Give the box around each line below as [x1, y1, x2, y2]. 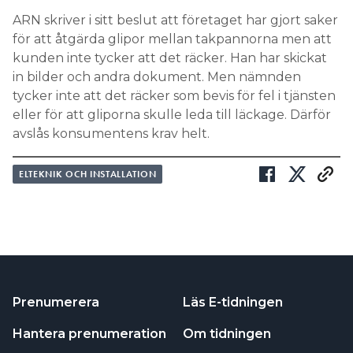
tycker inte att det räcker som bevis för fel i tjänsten [13, 88, 336, 104]
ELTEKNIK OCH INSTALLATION [19, 168, 157, 181]
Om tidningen [183, 326, 271, 342]
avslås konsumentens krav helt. [13, 126, 210, 142]
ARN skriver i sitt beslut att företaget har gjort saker [13, 13, 338, 28]
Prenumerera [13, 295, 99, 310]
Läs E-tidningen [183, 295, 283, 310]
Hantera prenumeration [13, 326, 166, 342]
